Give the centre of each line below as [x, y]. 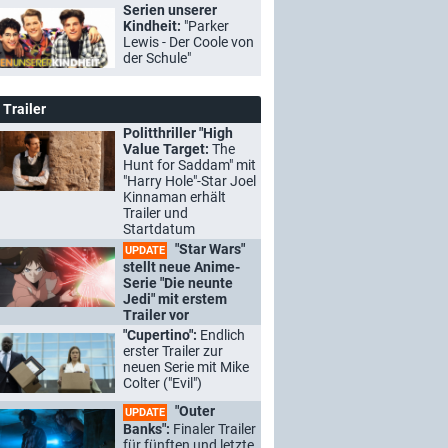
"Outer [193, 411]
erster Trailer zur [173, 351]
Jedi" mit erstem [175, 299]
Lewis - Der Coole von [188, 42]
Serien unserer [170, 10]
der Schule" [157, 58]
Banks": [148, 429]
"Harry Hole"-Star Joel [189, 181]
